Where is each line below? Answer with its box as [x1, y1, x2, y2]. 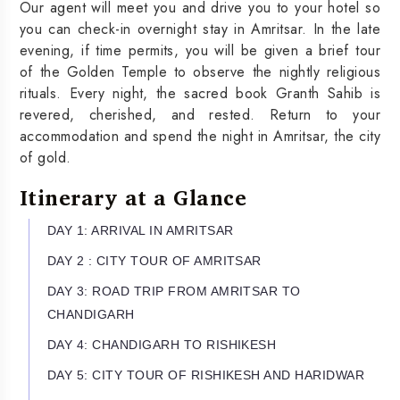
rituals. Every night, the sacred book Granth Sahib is [20, 83, 380, 104]
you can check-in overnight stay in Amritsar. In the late [20, 19, 380, 40]
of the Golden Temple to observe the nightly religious [20, 62, 380, 83]
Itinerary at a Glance [20, 180, 247, 215]
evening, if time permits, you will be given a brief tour [20, 40, 380, 62]
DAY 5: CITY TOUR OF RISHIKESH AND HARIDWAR [47, 368, 365, 383]
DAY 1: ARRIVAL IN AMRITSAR [47, 223, 234, 238]
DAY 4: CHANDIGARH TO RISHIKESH [47, 337, 277, 353]
